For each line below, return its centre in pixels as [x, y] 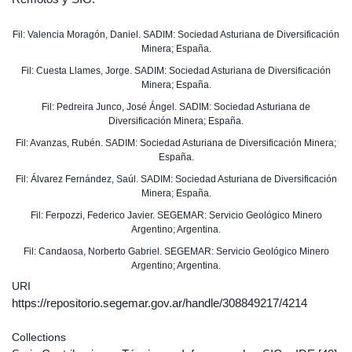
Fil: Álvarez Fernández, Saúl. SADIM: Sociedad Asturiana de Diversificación [176, 179]
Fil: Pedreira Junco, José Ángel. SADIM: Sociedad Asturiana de [176, 107]
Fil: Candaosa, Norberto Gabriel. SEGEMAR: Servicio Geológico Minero [176, 251]
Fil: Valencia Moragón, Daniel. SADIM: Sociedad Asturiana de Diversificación [176, 35]
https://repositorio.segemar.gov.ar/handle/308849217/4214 [159, 303]
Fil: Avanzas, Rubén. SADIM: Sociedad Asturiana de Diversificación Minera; [176, 143]
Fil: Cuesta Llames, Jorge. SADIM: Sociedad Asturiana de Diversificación [176, 71]
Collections [39, 337]
